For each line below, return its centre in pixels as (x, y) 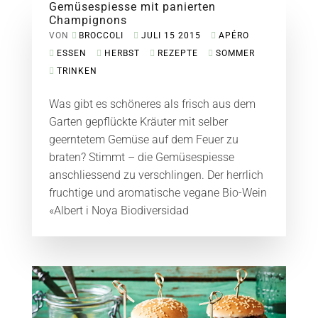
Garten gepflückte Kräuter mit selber (138, 121)
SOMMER (235, 53)
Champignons (88, 20)
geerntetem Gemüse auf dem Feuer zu (143, 139)
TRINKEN (77, 71)
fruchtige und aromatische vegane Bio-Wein (158, 192)
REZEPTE (177, 53)
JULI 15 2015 (171, 35)
